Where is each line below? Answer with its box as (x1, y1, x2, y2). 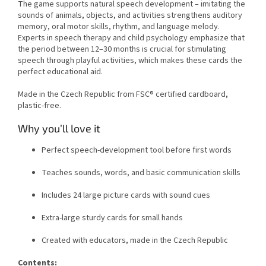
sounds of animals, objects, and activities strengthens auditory (18, 9, 242, 21)
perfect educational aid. (18, 65, 103, 78)
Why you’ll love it (18, 121, 100, 135)
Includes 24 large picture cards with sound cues (42, 189, 210, 201)
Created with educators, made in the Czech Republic (42, 234, 228, 246)
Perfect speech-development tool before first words (42, 144, 232, 156)
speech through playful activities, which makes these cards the (18, 54, 242, 66)
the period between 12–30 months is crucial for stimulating (18, 43, 226, 55)
